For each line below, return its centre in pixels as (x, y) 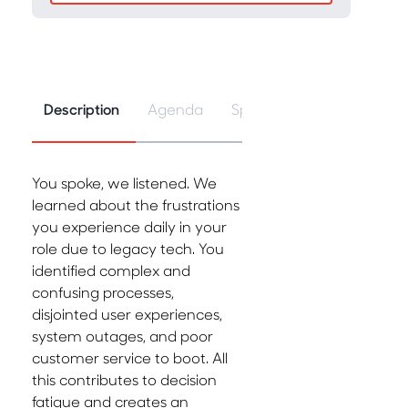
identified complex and (111, 270)
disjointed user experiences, (127, 314)
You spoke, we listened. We (124, 183)
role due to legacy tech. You (128, 249)
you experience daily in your (129, 227)
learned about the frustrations (136, 205)
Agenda (175, 109)
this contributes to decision (124, 380)
